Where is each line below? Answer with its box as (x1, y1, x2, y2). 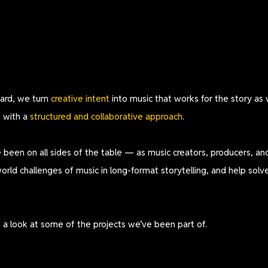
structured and (28, 111, 89, 122)
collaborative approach (91, 111, 182, 122)
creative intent (51, 93, 109, 104)
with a (3, 111, 28, 122)
